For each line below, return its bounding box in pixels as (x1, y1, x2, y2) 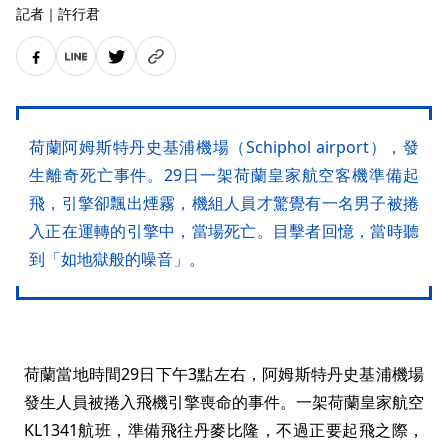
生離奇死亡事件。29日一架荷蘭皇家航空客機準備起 (29, 164, 419, 187)
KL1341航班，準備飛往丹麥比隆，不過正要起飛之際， (24, 419, 424, 442)
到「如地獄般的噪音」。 (29, 248, 205, 271)
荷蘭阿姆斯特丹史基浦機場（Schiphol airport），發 (29, 136, 419, 159)
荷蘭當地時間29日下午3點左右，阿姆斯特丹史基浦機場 (24, 363, 424, 386)
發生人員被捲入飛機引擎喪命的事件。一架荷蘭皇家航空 (24, 391, 424, 414)
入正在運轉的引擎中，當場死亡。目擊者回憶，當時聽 (29, 220, 419, 243)
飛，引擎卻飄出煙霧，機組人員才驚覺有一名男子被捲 (29, 192, 419, 215)
